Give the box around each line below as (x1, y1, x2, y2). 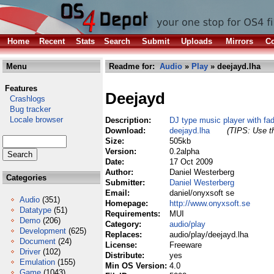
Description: (105, 116, 154, 125)
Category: (105, 220, 144, 229)
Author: (105, 168, 136, 177)
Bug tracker (2, 105, 51, 114)
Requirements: (105, 209, 163, 218)
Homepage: (105, 199, 150, 208)
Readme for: (106, 62, 160, 71)
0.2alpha (169, 147, 199, 156)
